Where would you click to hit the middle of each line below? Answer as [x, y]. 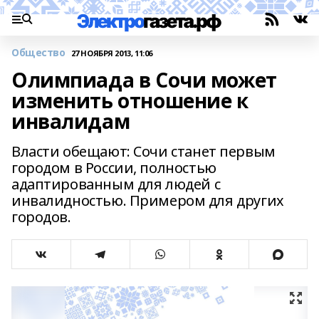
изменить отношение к [130, 100]
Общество [38, 52]
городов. [41, 217]
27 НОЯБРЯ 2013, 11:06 [111, 53]
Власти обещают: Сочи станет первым [143, 151]
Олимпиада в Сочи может [144, 80]
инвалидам [71, 121]
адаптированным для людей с [116, 184]
